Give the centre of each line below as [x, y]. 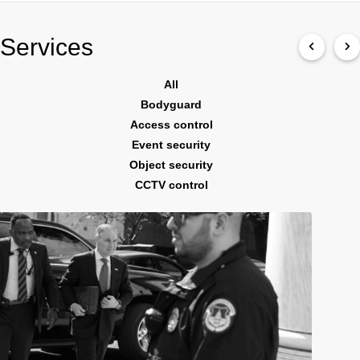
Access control [171, 124]
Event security [172, 144]
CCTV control [171, 184]
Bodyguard [172, 104]
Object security [172, 164]
